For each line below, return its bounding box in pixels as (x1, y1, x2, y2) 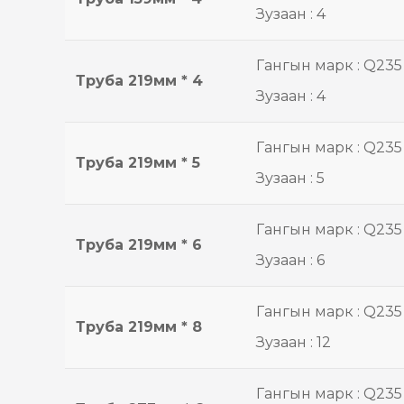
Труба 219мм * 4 (76, 72, 203, 89)
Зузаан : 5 (256, 170, 325, 187)
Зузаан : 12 (256, 334, 331, 351)
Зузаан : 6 (256, 252, 325, 269)
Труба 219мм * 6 (76, 236, 202, 253)
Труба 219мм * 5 (76, 154, 200, 171)
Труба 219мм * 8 (76, 318, 202, 335)
